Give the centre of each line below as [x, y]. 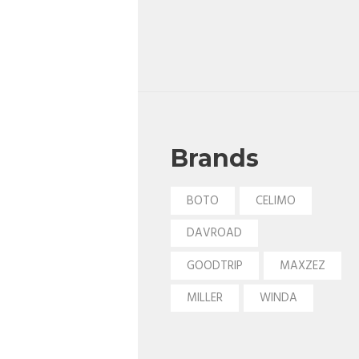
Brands [214, 158]
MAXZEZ [302, 266]
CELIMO [275, 201]
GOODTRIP [214, 266]
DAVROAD [214, 234]
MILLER [204, 298]
